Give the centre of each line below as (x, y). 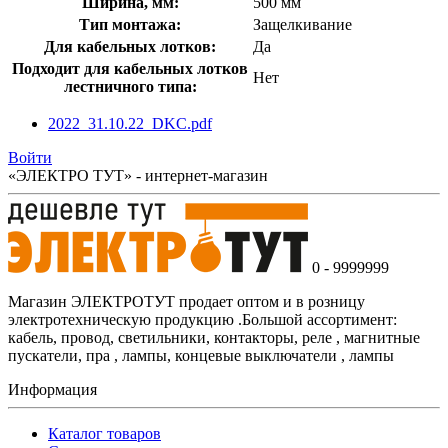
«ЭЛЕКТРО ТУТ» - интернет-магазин (138, 175)
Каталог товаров (104, 433)
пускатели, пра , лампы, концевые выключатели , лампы (205, 355)
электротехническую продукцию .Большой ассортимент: (204, 319)
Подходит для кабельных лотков (130, 68)
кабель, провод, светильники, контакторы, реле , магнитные (214, 337)
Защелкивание (302, 24)
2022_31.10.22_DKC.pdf (130, 123)
